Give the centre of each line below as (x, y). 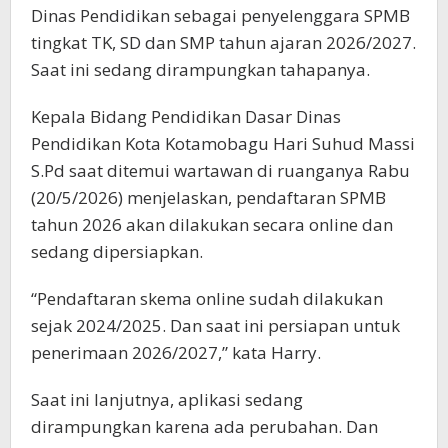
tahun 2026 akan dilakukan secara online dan (212, 224)
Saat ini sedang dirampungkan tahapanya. (200, 69)
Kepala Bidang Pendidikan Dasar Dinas (186, 116)
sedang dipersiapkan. (117, 251)
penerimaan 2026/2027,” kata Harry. (176, 352)
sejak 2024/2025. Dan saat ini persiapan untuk (215, 325)
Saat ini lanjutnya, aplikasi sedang (167, 399)
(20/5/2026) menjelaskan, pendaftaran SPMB (208, 197)
